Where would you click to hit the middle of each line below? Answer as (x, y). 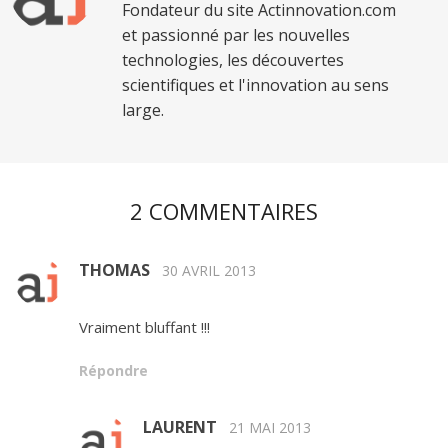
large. (143, 110)
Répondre (113, 371)
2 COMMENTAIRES (224, 211)
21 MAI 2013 (270, 428)
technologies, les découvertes (233, 60)
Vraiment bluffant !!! (144, 327)
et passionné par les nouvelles (236, 35)
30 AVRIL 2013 (209, 271)
